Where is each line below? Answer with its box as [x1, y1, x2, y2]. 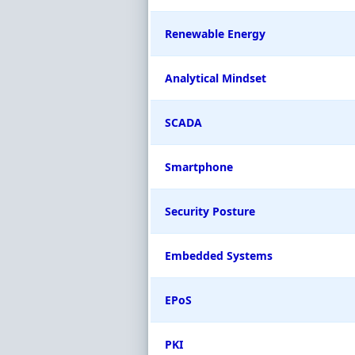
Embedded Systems [165, 248, 273, 263]
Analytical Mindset [165, 71, 266, 86]
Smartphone [165, 159, 233, 174]
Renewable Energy [165, 26, 265, 41]
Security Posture [165, 204, 255, 219]
